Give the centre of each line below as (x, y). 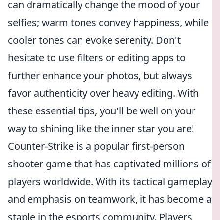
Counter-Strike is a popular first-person (96, 146)
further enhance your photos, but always (100, 75)
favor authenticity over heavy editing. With (103, 93)
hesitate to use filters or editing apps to (97, 58)
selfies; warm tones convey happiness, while (108, 22)
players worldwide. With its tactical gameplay (110, 181)
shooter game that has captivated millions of (109, 164)
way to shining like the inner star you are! (101, 128)
